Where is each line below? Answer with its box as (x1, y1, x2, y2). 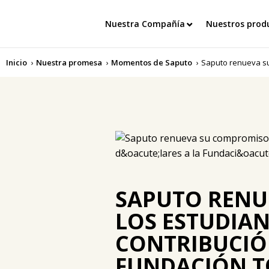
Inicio (6, 57, 27, 68)
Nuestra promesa (36, 57, 102, 68)
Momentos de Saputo (111, 57, 192, 68)
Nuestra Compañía (105, 17, 185, 29)
